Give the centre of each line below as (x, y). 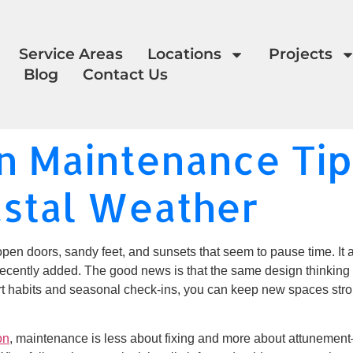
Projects (300, 54)
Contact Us (126, 74)
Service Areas (71, 54)
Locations (184, 54)
